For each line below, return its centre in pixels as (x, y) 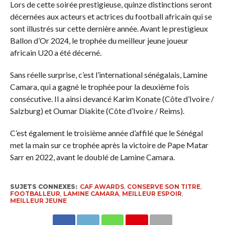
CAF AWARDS (102, 187)
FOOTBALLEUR (35, 194)
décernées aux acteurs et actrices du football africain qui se (111, 17)
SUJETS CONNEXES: (43, 187)
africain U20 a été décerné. (55, 53)
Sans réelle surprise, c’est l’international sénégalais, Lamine (108, 75)
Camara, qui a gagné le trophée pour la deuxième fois (99, 87)
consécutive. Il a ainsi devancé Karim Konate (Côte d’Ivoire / (112, 99)
